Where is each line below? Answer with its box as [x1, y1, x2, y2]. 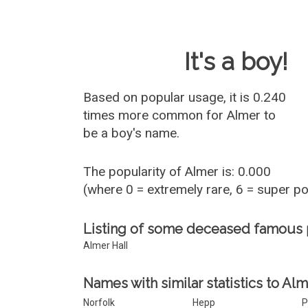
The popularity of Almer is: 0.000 [83, 164, 272, 179]
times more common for [83, 107, 228, 123]
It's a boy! [184, 47, 289, 76]
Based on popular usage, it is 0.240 [83, 89, 287, 105]
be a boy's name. [83, 125, 180, 141]
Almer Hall [83, 240, 129, 251]
